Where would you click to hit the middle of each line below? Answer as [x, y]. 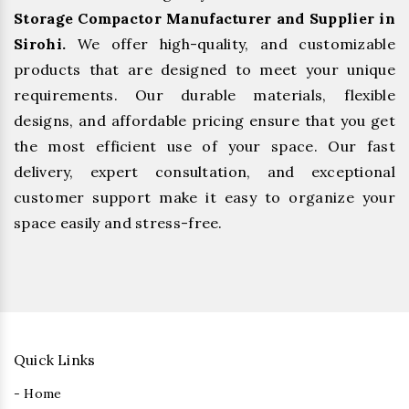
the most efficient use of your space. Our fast [204, 147]
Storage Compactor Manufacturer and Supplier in [204, 19]
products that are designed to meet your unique [204, 70]
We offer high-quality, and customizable [231, 44]
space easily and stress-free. [118, 223]
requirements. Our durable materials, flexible [204, 95]
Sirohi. [40, 44]
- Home [38, 394]
